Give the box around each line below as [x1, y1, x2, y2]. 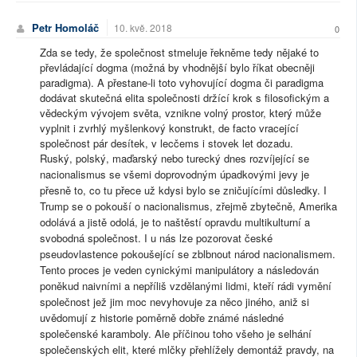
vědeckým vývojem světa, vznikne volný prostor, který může [40, 104, 321, 120]
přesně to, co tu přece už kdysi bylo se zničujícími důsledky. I [40, 182, 327, 198]
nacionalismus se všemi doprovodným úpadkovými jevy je [40, 166, 309, 182]
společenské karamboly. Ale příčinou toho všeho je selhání [40, 325, 312, 341]
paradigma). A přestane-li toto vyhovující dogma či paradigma [40, 74, 324, 90]
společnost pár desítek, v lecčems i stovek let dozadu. [40, 135, 296, 151]
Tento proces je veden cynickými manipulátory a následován [40, 261, 319, 277]
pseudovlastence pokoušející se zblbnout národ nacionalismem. [40, 245, 335, 261]
